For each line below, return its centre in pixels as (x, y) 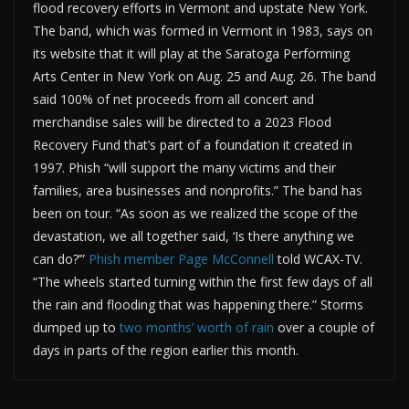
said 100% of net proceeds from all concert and (173, 99)
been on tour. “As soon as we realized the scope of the (195, 213)
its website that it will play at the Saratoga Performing (191, 53)
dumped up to (76, 327)
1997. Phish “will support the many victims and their (184, 167)
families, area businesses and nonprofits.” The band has (198, 190)
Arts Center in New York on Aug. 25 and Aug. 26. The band (204, 76)
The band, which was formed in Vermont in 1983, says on (203, 30)
